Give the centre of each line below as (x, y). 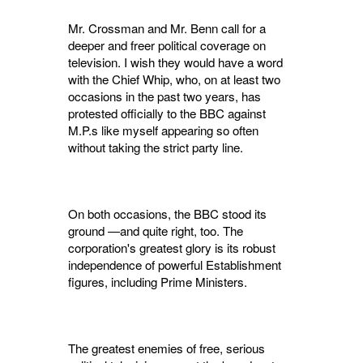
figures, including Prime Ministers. (158, 282)
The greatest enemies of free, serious (167, 348)
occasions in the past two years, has (164, 96)
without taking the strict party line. (156, 147)
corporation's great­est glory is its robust (172, 248)
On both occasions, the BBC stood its (167, 214)
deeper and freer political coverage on (167, 45)
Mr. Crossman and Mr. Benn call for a (167, 28)
